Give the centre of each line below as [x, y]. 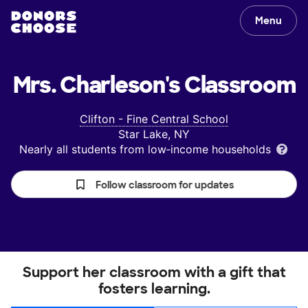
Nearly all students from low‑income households [146, 149]
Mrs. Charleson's [97, 85]
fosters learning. [154, 289]
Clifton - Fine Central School [154, 119]
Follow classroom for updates [165, 185]
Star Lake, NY [154, 134]
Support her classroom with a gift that [154, 272]
